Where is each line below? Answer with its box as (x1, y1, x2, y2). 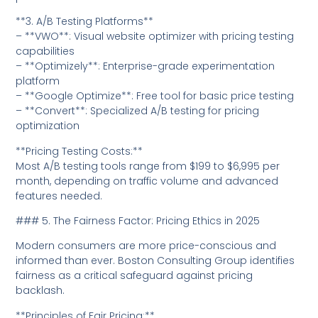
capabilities (16, 44, 75, 59)
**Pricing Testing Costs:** (16, 143, 143, 158)
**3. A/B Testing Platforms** (16, 14, 154, 29)
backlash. (16, 283, 65, 298)
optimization (16, 119, 80, 133)
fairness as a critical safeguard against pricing (16, 268, 253, 283)
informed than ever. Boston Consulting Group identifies (16, 253, 295, 268)
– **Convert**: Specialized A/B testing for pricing (16, 104, 260, 119)
